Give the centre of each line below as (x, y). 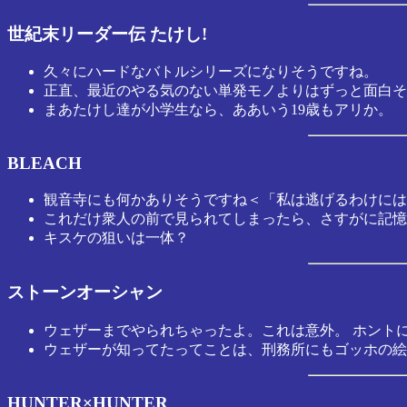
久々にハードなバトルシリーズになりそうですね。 (211, 72)
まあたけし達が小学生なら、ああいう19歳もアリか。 (218, 110)
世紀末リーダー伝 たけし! (107, 34)
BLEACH (45, 163)
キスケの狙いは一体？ (116, 237)
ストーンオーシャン (85, 293)
